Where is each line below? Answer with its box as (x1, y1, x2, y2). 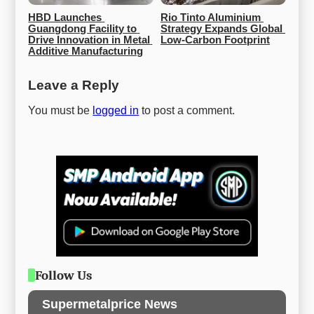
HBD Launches (28, 12, 102, 24)
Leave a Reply (28, 78, 120, 93)
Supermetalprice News (42, 296, 178, 311)
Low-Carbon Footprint (161, 34, 270, 46)
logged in (93, 104, 139, 117)
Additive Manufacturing (28, 46, 144, 57)
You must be (28, 104, 93, 117)
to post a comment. (139, 104, 235, 117)
